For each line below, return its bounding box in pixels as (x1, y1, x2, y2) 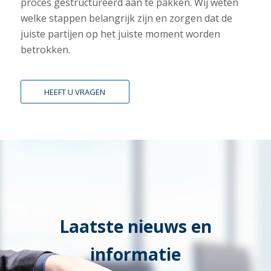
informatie (90, 242, 181, 266)
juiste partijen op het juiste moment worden (20, 27, 220, 41)
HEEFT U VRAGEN (44, 86, 106, 97)
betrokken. (20, 43, 70, 57)
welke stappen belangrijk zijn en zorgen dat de (20, 11, 232, 25)
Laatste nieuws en (59, 214, 212, 238)
